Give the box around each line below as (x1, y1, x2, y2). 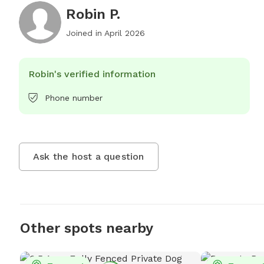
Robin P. (66, 6, 120, 22)
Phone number (45, 93, 103, 103)
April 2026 (104, 28, 145, 38)
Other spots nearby (19, 220, 153, 236)
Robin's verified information (28, 68, 156, 80)
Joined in (66, 28, 104, 38)
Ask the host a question (33, 151, 144, 162)
